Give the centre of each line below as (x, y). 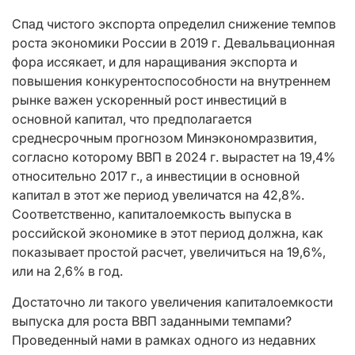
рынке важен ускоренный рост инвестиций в (149, 100)
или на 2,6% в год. (67, 271)
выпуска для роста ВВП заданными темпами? (152, 321)
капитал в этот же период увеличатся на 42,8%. (158, 195)
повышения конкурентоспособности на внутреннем (171, 81)
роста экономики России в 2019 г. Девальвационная (174, 43)
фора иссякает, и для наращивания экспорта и (155, 62)
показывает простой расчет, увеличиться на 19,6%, (169, 252)
